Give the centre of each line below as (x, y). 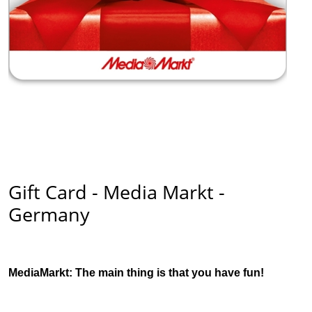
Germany (49, 214)
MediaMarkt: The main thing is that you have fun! (136, 273)
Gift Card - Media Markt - (117, 192)
